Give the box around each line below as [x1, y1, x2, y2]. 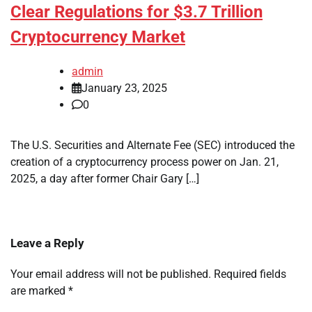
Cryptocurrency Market [10, 27, 185, 47]
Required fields [214, 267, 286, 281]
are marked [10, 284, 68, 298]
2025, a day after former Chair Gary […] [10, 172, 199, 186]
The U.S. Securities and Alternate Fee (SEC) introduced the [10, 139, 295, 153]
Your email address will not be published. [10, 267, 211, 281]
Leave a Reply [10, 236, 84, 251]
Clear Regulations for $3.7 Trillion [10, 2, 263, 22]
